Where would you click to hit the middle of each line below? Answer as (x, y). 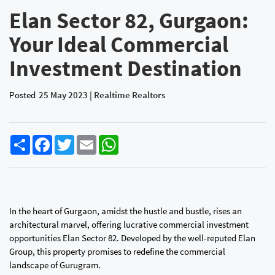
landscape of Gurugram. (55, 265)
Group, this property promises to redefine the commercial (117, 251)
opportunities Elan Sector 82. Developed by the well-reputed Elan (132, 238)
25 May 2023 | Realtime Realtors (102, 95)
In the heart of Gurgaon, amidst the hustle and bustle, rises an (126, 211)
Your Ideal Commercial (119, 45)
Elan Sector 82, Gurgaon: (129, 21)
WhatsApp (138, 140)
